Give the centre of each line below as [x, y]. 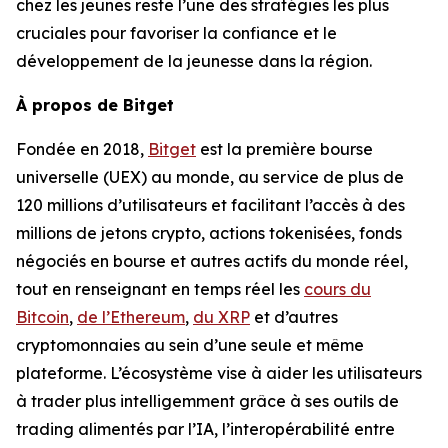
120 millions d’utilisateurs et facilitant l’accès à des [210, 205]
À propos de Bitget [95, 105]
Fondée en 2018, [82, 149]
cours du [337, 289]
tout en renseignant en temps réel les [160, 289]
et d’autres [294, 317]
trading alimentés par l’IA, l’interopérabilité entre [205, 429]
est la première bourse [284, 149]
